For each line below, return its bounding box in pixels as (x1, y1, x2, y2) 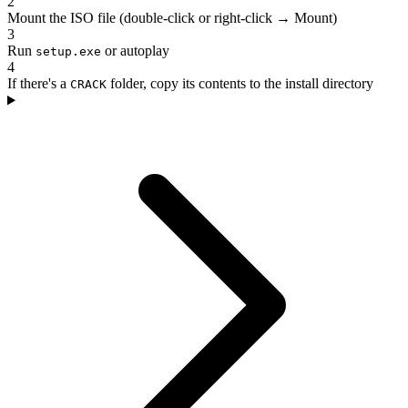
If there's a (7, 76, 70, 92)
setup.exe (36, 45, 101, 59)
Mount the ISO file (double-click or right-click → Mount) (7, 10, 337, 26)
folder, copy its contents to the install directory (107, 76, 373, 92)
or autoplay (101, 43, 169, 59)
